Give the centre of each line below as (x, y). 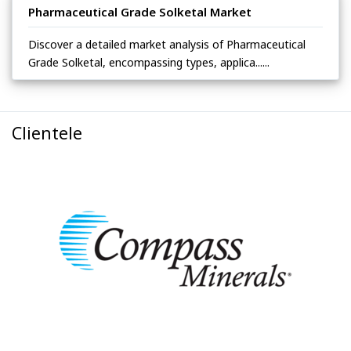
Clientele (47, 133)
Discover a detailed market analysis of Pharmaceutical (167, 44)
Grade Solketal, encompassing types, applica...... (149, 62)
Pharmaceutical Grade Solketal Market (140, 11)
